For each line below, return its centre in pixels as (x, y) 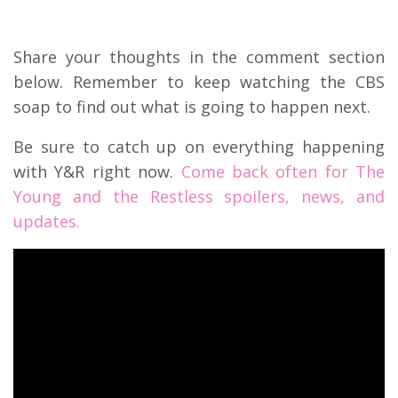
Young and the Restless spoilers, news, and (199, 196)
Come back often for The (283, 171)
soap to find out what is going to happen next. (192, 106)
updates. (47, 221)
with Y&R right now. (97, 171)
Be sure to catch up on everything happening (199, 146)
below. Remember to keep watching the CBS (199, 81)
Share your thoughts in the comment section (199, 56)
